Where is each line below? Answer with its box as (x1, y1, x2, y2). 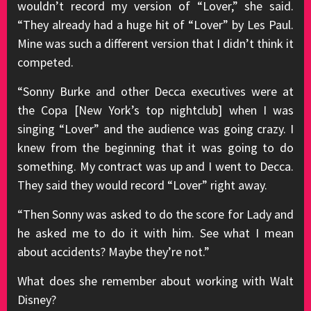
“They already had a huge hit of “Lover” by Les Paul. (17, 17, 294, 33)
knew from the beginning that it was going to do (17, 140, 294, 155)
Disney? (17, 292, 56, 308)
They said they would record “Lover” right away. (17, 177, 267, 193)
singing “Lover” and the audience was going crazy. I (17, 121, 294, 137)
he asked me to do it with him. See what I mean (17, 225, 294, 241)
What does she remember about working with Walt (17, 273, 294, 289)
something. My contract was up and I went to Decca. (17, 158, 294, 174)
